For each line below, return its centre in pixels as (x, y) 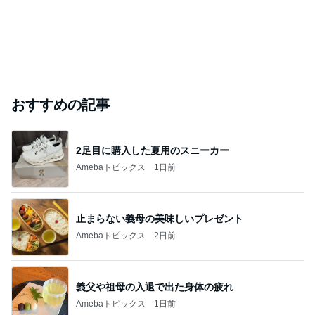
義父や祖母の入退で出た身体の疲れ (155, 287)
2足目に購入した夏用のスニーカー (153, 150)
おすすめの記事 (60, 105)
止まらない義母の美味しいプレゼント (160, 218)
